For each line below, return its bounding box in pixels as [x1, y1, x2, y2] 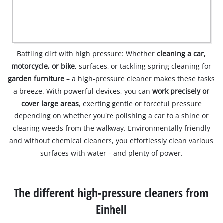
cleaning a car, [157, 49, 206, 59]
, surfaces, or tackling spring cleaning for [75, 61, 212, 71]
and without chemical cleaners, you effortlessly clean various [9, 136, 214, 146]
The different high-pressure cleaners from [14, 184, 209, 201]
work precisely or [152, 86, 210, 96]
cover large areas [21, 99, 79, 109]
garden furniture [8, 74, 65, 84]
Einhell [96, 201, 127, 218]
